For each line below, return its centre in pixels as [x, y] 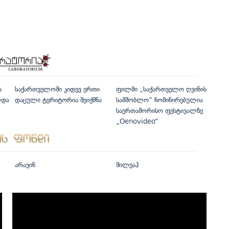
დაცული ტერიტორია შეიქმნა [58, 100]
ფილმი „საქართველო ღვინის [161, 89]
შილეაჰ [127, 165]
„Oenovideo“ [137, 122]
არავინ [25, 165]
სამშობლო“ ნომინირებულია [159, 100]
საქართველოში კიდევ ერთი [57, 89]
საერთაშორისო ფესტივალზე [159, 111]
